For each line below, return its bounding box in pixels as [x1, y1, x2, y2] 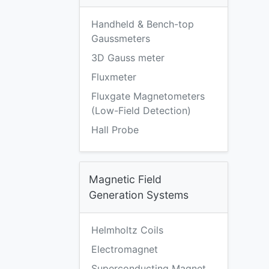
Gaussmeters [91, 32, 150, 44]
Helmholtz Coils [91, 224, 163, 236]
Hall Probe [91, 124, 139, 136]
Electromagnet [91, 243, 158, 255]
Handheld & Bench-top [91, 18, 194, 30]
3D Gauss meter [91, 52, 165, 64]
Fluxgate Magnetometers [91, 90, 205, 102]
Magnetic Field [89, 173, 162, 186]
